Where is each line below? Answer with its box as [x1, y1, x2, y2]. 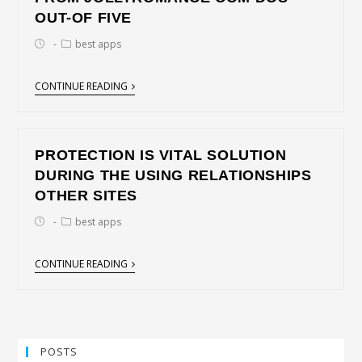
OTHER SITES [35, 187, 138, 204]
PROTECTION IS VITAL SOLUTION [35, 147, 287, 163]
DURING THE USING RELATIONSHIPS [35, 167, 312, 183]
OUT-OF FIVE [35, 10, 133, 26]
